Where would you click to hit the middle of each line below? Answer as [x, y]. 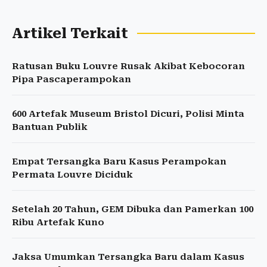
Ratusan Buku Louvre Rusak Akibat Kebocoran [128, 66]
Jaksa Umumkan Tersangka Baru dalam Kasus [128, 257]
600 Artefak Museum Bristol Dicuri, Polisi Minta [128, 114]
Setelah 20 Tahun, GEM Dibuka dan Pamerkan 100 [133, 209]
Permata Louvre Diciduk [72, 175]
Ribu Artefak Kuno [58, 223]
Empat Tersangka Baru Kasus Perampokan [119, 162]
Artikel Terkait [70, 34]
